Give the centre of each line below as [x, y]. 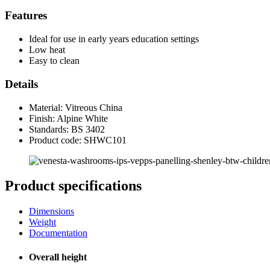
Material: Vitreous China [76, 107]
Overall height [58, 257]
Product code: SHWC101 [78, 140]
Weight [42, 222]
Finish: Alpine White [68, 118]
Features [26, 16]
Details [21, 84]
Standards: [50, 129]
